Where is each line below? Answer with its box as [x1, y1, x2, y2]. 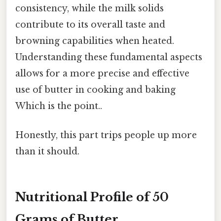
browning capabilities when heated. [15, 35, 174, 46]
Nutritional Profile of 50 [15, 189, 169, 204]
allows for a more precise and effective [15, 68, 189, 79]
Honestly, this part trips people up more [15, 130, 197, 141]
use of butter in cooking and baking [15, 84, 176, 95]
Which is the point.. [15, 100, 102, 111]
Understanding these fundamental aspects [15, 51, 202, 63]
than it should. [15, 146, 79, 157]
